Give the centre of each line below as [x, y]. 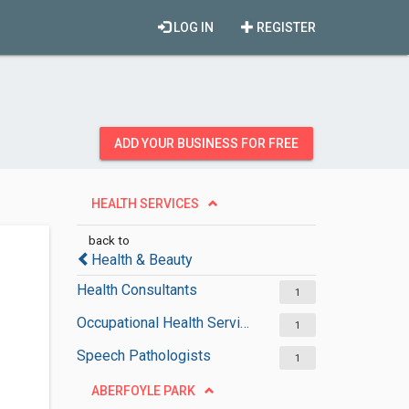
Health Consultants [136, 290]
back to [109, 240]
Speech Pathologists [143, 356]
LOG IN [192, 27]
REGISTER [285, 27]
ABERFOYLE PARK [143, 391]
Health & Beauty [142, 260]
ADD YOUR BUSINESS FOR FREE [206, 143]
